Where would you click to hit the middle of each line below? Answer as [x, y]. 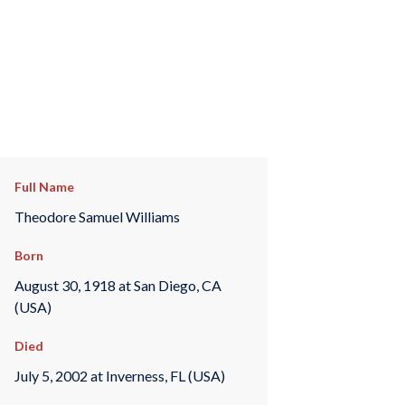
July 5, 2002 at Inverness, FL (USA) [119, 375]
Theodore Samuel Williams [97, 216]
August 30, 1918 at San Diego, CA [118, 285]
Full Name [44, 187]
